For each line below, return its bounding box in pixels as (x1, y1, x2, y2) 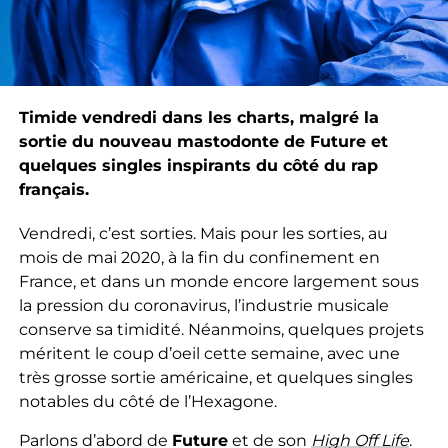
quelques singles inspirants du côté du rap (18, 155, 378, 175)
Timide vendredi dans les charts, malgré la (18, 107, 379, 127)
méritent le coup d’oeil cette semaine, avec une (18, 343, 400, 363)
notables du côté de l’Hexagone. (18, 391, 277, 411)
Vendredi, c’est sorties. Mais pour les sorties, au (18, 223, 388, 243)
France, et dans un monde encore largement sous (18, 271, 419, 291)
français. (18, 179, 89, 199)
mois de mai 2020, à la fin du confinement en (18, 247, 380, 267)
